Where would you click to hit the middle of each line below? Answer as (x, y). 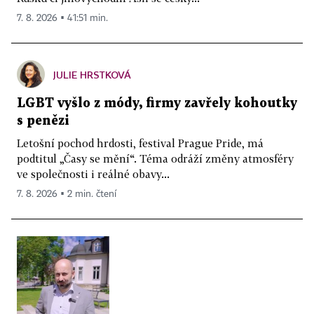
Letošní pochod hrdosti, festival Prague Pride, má (140, 143)
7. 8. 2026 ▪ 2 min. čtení (67, 194)
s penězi (43, 121)
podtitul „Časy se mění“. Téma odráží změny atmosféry (155, 158)
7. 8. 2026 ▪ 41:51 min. (62, 18)
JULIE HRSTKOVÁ (92, 74)
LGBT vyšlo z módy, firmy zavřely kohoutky (157, 103)
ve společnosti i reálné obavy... (93, 173)
